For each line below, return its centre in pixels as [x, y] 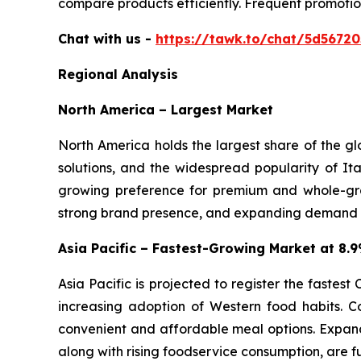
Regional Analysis [118, 75]
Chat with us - [107, 39]
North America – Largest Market [166, 110]
